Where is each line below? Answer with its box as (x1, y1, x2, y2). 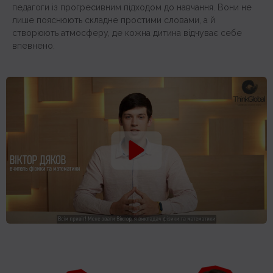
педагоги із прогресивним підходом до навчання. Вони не (12, 2, 252, 13)
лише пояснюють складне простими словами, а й (12, 15, 215, 26)
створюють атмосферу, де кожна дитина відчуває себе (12, 28, 242, 38)
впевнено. (12, 41, 55, 51)
